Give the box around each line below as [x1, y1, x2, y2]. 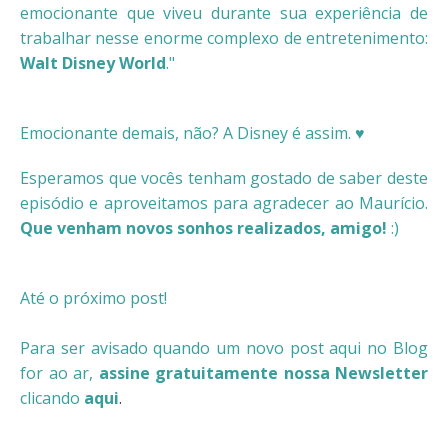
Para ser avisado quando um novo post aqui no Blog [20, 336, 428, 359]
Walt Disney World [20, 51, 166, 74]
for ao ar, [20, 361, 99, 384]
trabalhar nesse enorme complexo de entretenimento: [20, 26, 428, 49]
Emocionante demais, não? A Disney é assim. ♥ [20, 121, 365, 144]
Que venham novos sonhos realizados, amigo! [20, 216, 387, 239]
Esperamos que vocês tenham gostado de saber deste [20, 166, 428, 189]
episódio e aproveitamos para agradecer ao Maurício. [20, 191, 428, 214]
